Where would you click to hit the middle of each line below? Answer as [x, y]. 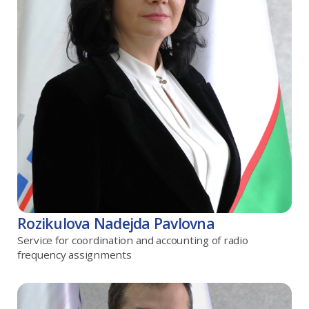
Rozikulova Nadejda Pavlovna [116, 223]
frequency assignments [74, 254]
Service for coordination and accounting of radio [133, 240]
